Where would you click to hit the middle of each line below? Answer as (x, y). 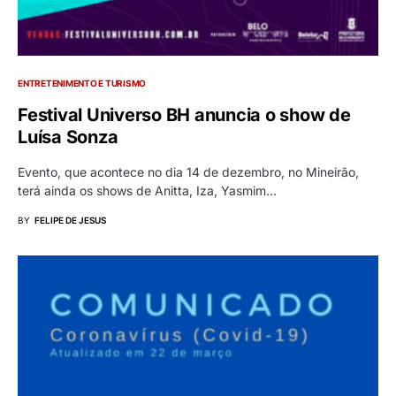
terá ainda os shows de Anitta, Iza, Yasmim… (147, 191)
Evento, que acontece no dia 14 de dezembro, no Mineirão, (188, 172)
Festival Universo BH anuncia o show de (184, 115)
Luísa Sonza (68, 137)
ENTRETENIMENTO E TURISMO (82, 84)
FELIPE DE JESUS (70, 221)
